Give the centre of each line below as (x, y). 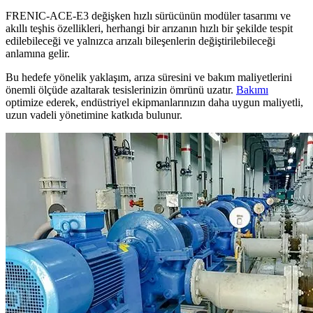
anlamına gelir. (38, 53)
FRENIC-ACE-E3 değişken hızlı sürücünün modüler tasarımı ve (148, 15)
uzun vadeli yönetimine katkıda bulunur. (94, 115)
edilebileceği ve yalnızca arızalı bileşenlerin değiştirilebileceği (140, 41)
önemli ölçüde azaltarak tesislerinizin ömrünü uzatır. (121, 89)
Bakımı (252, 89)
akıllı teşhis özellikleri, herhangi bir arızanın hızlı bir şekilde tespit (149, 28)
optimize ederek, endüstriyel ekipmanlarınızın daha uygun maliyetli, (154, 102)
